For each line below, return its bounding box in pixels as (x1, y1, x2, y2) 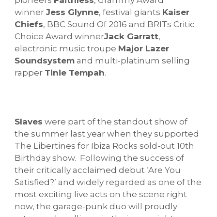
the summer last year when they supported (15, 128, 199, 139)
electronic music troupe (15, 43, 118, 53)
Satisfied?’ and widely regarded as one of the (15, 177, 201, 187)
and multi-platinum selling (75, 55, 190, 65)
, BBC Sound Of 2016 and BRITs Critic (43, 19, 195, 29)
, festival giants (99, 7, 162, 17)
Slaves (15, 116, 43, 126)
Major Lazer (118, 43, 169, 53)
